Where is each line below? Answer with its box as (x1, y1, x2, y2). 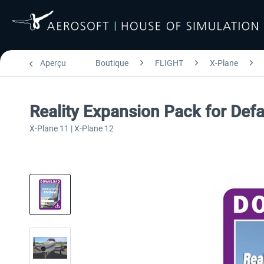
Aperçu (40, 58, 66, 68)
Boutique (95, 58, 128, 68)
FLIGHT (155, 58, 183, 68)
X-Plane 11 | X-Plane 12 (29, 124, 114, 133)
